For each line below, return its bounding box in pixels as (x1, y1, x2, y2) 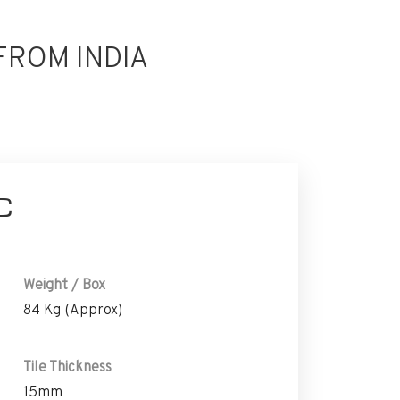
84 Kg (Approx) (22, 300, 122, 319)
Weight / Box (22, 275, 105, 294)
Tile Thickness (22, 357, 112, 376)
